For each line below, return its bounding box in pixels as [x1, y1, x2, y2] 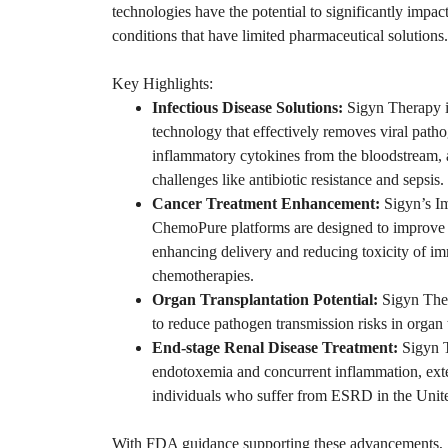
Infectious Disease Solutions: [152, 99, 343, 117]
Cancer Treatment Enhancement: [152, 195, 380, 213]
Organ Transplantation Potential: [152, 291, 378, 309]
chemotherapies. [152, 267, 254, 285]
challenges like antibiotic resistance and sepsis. [152, 171, 444, 189]
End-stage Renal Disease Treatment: [152, 339, 398, 357]
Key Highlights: [112, 75, 213, 93]
